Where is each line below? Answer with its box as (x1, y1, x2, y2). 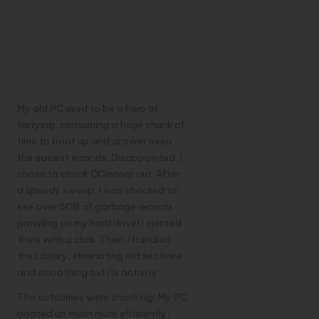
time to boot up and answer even (17, 135, 172, 148)
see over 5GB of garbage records (17, 200, 173, 214)
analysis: (17, 16, 106, 43)
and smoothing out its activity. (17, 266, 159, 279)
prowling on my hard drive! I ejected (17, 216, 182, 230)
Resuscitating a (17, 40, 173, 67)
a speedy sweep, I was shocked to (17, 184, 177, 197)
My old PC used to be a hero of (17, 102, 159, 115)
